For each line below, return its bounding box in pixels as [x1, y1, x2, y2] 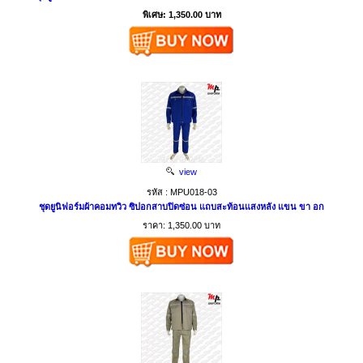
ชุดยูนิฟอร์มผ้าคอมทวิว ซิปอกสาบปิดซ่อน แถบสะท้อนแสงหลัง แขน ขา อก [39, 202, 324, 212]
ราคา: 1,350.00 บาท [143, 220, 220, 231]
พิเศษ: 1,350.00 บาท [142, 10, 221, 20]
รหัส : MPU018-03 [146, 187, 217, 198]
